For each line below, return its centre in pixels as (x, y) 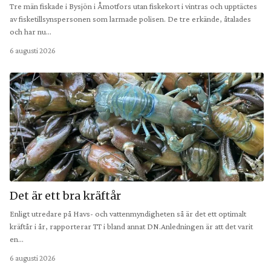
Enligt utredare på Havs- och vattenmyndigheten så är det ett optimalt (128, 214)
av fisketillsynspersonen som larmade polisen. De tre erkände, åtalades (130, 19)
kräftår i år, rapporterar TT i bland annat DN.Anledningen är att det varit (131, 227)
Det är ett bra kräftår (65, 196)
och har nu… (31, 32)
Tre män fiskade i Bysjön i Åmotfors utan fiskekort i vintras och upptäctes (133, 6)
